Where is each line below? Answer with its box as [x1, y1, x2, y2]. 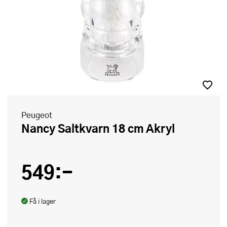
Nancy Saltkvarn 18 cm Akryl [30, 120, 175, 137]
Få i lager [29, 197, 56, 206]
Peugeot [21, 109, 52, 121]
